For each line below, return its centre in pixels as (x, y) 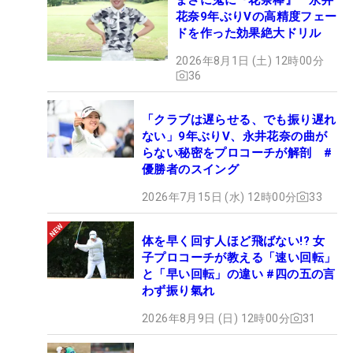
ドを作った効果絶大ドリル (249, 33)
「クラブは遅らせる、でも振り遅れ (239, 119)
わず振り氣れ (178, 290)
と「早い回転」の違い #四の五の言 (239, 274)
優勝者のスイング (191, 169)
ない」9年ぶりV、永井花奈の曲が (235, 136)
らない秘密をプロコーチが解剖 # (237, 152)
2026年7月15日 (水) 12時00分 (219, 197)
